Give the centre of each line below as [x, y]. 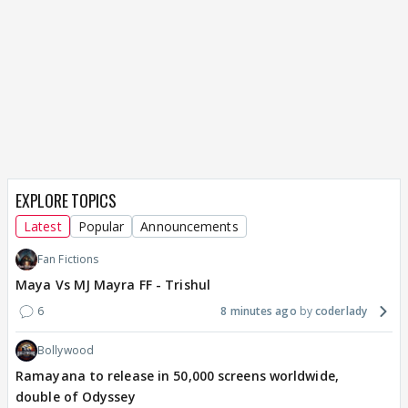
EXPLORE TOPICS [66, 201]
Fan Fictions [68, 260]
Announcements [189, 227]
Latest [43, 227]
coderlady [341, 311]
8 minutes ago [259, 311]
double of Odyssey [76, 397]
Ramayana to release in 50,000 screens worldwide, [177, 376]
